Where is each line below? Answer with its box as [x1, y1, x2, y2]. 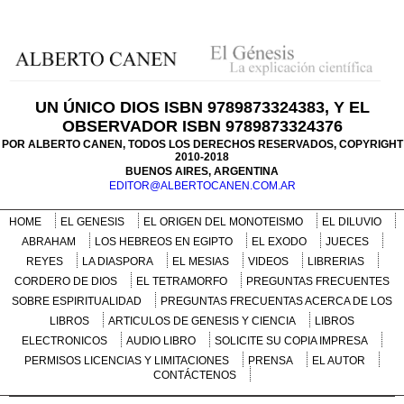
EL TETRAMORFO [136, 274, 227, 288]
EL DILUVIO [321, 215, 381, 228]
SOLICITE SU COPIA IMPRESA [215, 334, 368, 347]
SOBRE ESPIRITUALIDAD [12, 294, 142, 308]
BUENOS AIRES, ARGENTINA [125, 164, 279, 178]
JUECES [325, 234, 369, 248]
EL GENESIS [60, 215, 124, 228]
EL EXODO [251, 234, 307, 248]
